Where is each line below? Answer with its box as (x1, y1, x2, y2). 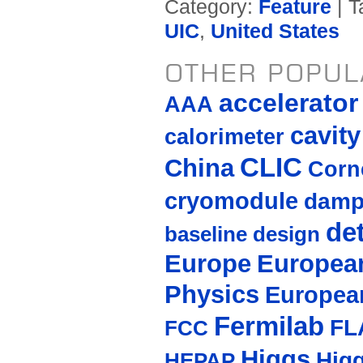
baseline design (164, 222, 320, 247)
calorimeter (164, 125, 284, 150)
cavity (289, 122, 361, 150)
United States (210, 20, 340, 43)
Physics (164, 280, 259, 310)
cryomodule (164, 187, 298, 215)
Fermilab (213, 311, 324, 342)
